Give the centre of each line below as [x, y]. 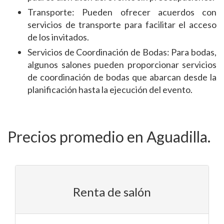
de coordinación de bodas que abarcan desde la [122, 77]
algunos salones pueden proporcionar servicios [122, 64]
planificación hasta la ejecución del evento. [110, 89]
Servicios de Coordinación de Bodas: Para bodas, [122, 52]
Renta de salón [112, 192]
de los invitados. [58, 37]
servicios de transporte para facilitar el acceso [122, 24]
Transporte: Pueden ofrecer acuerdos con [122, 12]
